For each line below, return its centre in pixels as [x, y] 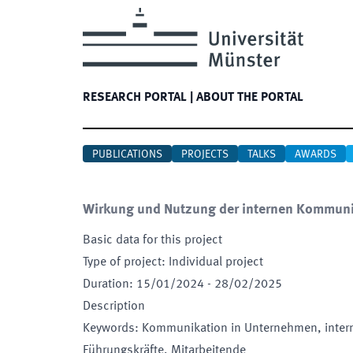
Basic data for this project [152, 240]
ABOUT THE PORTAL [250, 98]
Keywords [109, 329]
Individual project [216, 262]
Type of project [122, 262]
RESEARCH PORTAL [135, 98]
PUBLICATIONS [127, 154]
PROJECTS [205, 154]
